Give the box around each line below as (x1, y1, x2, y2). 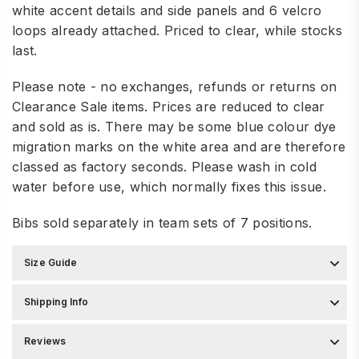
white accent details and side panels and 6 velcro (12, 2, 322, 18)
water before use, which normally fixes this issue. (12, 178, 327, 195)
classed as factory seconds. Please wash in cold (12, 158, 317, 175)
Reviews (24, 334, 67, 347)
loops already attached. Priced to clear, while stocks (12, 22, 342, 38)
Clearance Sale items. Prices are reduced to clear (12, 98, 325, 115)
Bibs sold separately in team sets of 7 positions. (12, 214, 313, 231)
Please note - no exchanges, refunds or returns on (12, 78, 337, 95)
